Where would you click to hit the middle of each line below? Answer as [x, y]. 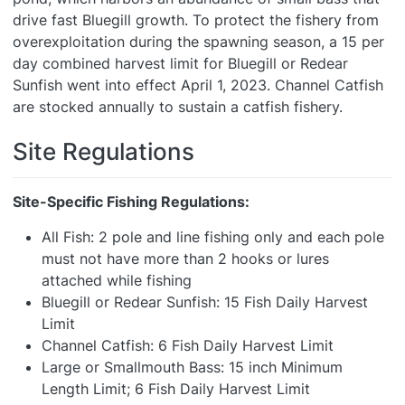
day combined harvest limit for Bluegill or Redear [180, 63]
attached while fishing [117, 280]
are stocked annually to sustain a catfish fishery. [178, 107]
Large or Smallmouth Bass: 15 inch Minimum [192, 367]
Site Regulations [104, 151]
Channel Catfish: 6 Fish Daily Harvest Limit [188, 345]
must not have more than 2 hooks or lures [185, 259]
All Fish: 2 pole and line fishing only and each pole [213, 237]
